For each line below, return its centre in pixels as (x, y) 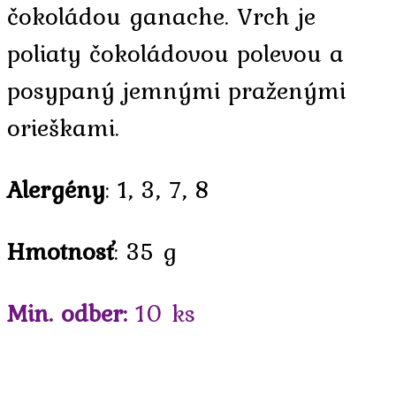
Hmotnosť (61, 251)
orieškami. (63, 127)
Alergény (56, 189)
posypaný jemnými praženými (176, 90)
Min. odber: (67, 312)
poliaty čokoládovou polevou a (175, 53)
